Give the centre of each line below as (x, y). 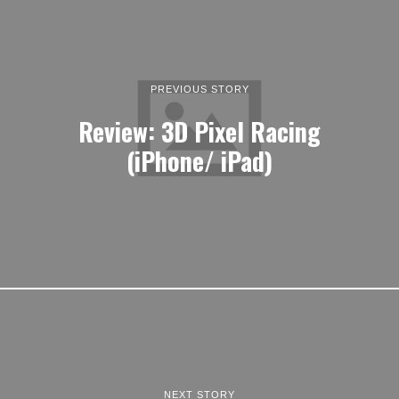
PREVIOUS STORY (199, 89)
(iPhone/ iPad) (199, 160)
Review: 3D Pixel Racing (199, 130)
